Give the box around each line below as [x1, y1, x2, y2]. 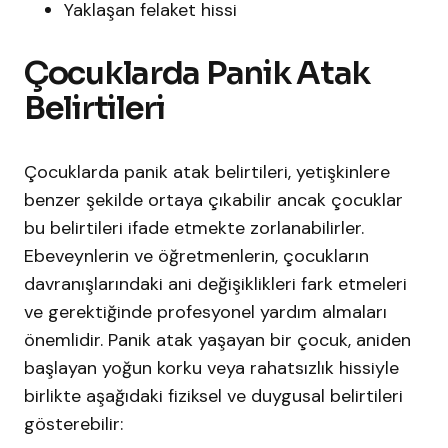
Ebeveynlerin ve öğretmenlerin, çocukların [24, 244, 369, 269]
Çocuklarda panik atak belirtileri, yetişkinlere [24, 160, 390, 185]
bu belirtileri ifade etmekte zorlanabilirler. [24, 216, 364, 241]
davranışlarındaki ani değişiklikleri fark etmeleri [24, 272, 407, 297]
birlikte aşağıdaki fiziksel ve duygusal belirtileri [24, 384, 403, 409]
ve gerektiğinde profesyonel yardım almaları [24, 300, 387, 325]
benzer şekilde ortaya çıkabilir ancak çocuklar [24, 188, 403, 213]
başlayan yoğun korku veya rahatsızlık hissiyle [24, 356, 399, 381]
